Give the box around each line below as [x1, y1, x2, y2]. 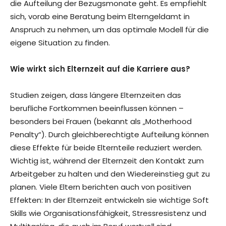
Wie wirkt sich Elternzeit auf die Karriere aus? [10, 64, 190, 75]
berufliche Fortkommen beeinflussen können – [10, 103, 184, 114]
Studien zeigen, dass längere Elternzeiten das [10, 90, 181, 101]
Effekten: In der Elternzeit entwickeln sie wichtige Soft [10, 195, 209, 206]
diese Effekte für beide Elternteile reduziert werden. [10, 142, 202, 153]
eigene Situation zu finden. [10, 37, 110, 48]
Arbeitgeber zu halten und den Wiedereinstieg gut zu [10, 168, 210, 180]
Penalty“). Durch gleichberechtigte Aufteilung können [10, 129, 209, 140]
